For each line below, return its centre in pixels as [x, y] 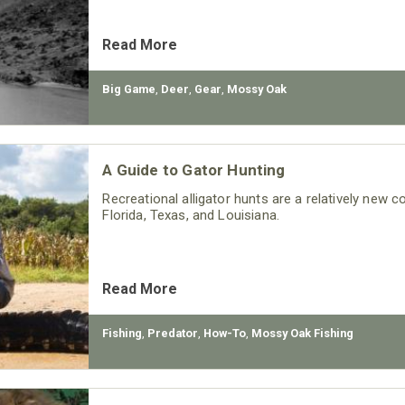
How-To [225, 333]
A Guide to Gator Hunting [194, 170]
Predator [173, 333]
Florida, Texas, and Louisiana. [191, 215]
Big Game [129, 89]
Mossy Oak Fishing [303, 333]
